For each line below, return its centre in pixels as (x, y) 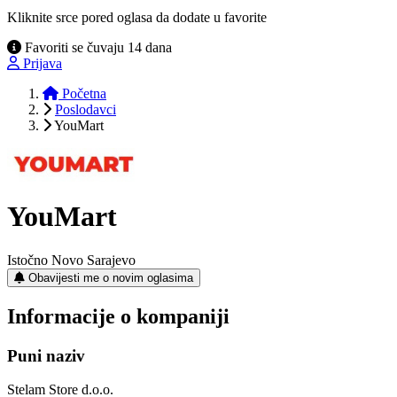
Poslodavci (86, 109)
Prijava (43, 63)
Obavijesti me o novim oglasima (111, 277)
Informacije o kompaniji (118, 316)
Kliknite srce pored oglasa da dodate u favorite (137, 17)
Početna (82, 93)
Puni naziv (46, 355)
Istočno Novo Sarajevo (71, 260)
